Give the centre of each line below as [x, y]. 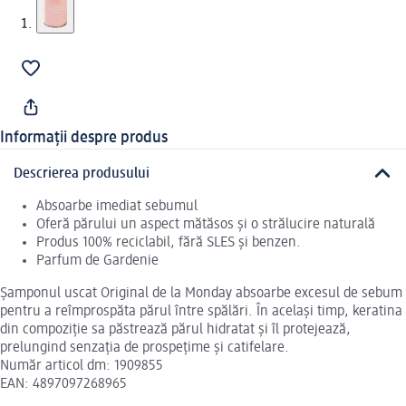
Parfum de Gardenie [97, 261]
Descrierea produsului [82, 174]
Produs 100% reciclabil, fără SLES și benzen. [169, 242]
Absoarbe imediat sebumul [117, 206]
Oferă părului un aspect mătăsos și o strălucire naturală [206, 224]
